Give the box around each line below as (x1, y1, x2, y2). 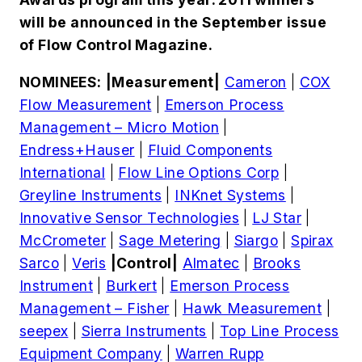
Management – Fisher (19, 299, 170, 317)
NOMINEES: (19, 73, 102, 90)
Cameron (224, 73, 287, 90)
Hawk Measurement (182, 299, 322, 317)
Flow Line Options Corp (118, 163, 280, 181)
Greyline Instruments (19, 186, 162, 204)
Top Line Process (220, 322, 339, 339)
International (19, 163, 106, 181)
